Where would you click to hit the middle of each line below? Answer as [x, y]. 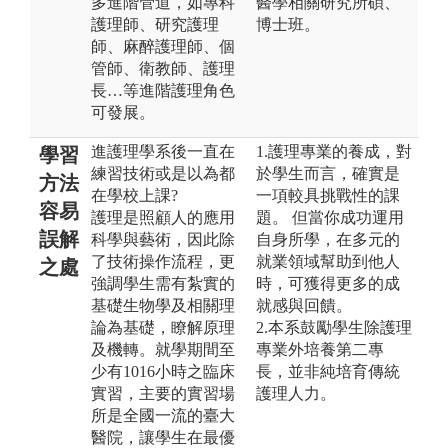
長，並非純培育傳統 [328, 371]
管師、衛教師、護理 [163, 68]
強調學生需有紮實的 [163, 283]
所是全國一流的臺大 [163, 415]
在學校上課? [134, 195]
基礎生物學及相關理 [163, 305]
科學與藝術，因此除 [163, 239]
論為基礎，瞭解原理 [163, 327]
